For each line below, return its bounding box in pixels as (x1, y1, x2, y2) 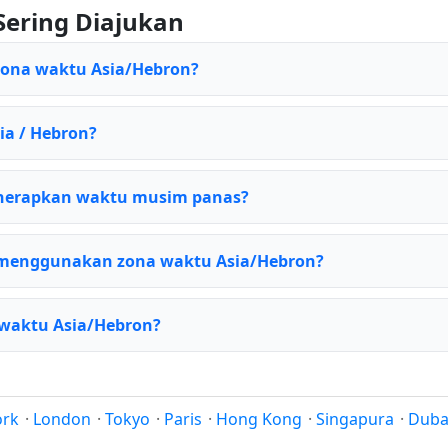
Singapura (316, 408, 394, 430)
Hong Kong (216, 408, 302, 430)
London (33, 408, 91, 430)
